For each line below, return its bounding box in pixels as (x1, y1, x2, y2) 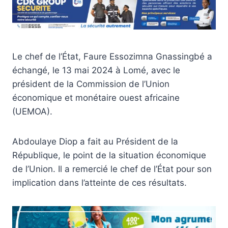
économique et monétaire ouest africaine (12, 92, 180, 103)
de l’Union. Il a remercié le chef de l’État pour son (12, 163, 212, 174)
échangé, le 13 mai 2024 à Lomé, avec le (12, 65, 180, 75)
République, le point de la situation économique (12, 150, 206, 160)
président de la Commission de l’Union (12, 78, 169, 89)
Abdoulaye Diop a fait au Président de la (12, 136, 178, 147)
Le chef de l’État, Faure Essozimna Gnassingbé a (12, 51, 212, 62)
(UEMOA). (12, 106, 52, 117)
